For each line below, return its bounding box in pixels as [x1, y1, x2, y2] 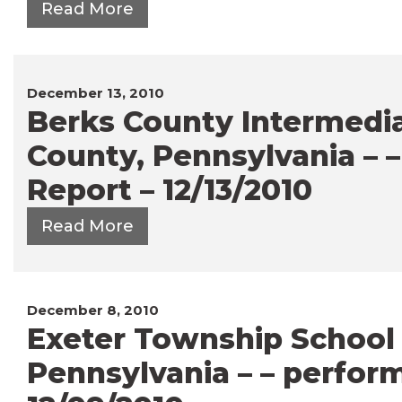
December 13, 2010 [27, 83, 164, 101]
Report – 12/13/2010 [27, 171, 312, 207]
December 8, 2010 [27, 301, 159, 319]
